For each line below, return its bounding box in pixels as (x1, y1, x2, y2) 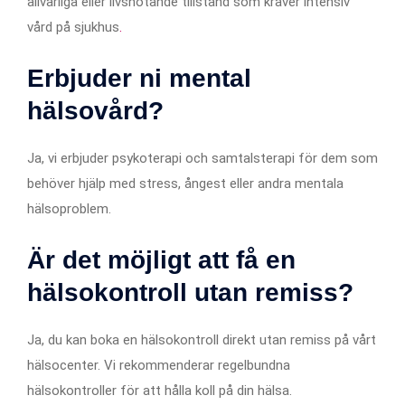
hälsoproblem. (27, 200, 111, 217)
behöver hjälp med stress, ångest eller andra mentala (27, 174, 344, 192)
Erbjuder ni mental (27, 63, 251, 92)
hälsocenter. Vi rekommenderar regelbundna (27, 356, 290, 373)
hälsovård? (27, 96, 164, 125)
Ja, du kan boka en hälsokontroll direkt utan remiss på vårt (27, 331, 376, 348)
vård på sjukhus (27, 18, 119, 35)
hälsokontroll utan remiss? (27, 278, 353, 306)
